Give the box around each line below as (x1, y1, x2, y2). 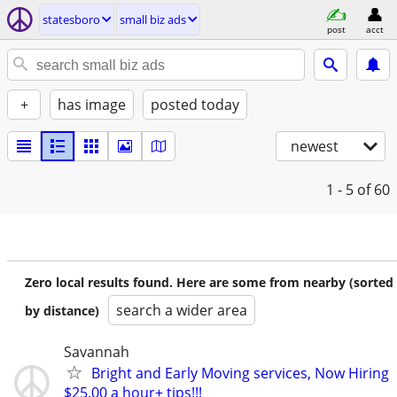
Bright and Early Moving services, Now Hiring (91, 363, 389, 383)
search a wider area (116, 300, 247, 320)
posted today (151, 95, 239, 114)
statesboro (43, 12, 100, 27)
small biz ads (120, 12, 186, 27)
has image (58, 95, 126, 114)
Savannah (64, 342, 129, 362)
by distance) (25, 302, 99, 319)
